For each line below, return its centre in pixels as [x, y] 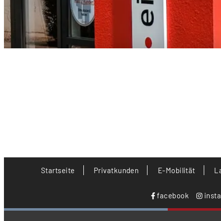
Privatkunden [116, 170]
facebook [172, 195]
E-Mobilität [176, 170]
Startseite [58, 170]
